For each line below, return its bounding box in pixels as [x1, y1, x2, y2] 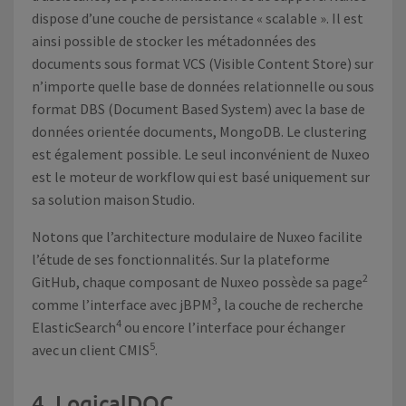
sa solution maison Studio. [32, 190, 195, 208]
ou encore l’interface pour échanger [121, 318, 345, 336]
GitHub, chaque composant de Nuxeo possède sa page [32, 273, 362, 291]
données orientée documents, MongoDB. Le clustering [32, 122, 367, 140]
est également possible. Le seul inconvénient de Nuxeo [32, 145, 370, 163]
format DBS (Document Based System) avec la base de [32, 100, 365, 118]
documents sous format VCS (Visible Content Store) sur [32, 54, 373, 72]
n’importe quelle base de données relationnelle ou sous [32, 77, 374, 95]
